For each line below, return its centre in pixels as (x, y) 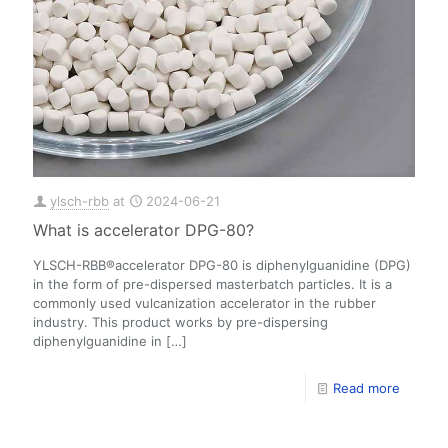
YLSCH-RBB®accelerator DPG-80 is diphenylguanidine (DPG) (222, 265)
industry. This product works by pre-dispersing (180, 322)
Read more (366, 388)
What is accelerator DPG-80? (143, 230)
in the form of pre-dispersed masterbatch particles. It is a (212, 284)
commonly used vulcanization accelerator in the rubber (204, 303)
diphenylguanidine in (97, 341)
